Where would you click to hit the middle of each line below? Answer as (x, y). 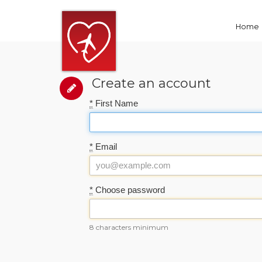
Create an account (151, 83)
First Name (116, 103)
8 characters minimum (129, 227)
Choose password (129, 190)
